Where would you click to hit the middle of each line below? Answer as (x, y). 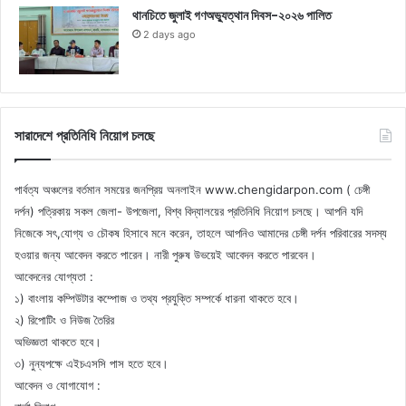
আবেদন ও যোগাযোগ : (58, 386)
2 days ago (169, 35)
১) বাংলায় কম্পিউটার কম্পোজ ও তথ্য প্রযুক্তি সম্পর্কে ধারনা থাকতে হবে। (157, 299)
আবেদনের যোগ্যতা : (54, 277)
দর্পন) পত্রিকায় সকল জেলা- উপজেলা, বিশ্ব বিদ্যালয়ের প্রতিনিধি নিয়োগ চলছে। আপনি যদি (188, 212)
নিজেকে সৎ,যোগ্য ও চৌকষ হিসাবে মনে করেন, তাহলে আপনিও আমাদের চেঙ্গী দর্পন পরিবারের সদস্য (201, 233)
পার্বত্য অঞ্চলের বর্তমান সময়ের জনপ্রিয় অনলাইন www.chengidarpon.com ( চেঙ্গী (192, 190)
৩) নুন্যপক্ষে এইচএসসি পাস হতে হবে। (92, 364)
